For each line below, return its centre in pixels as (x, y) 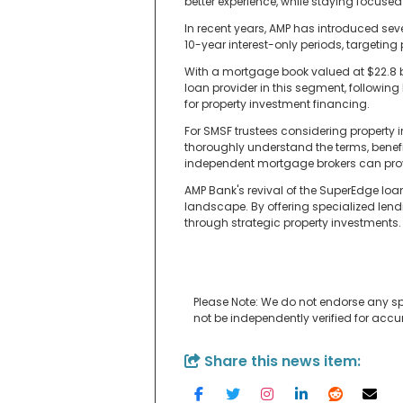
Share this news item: (281, 362)
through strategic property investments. (293, 223)
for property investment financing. (277, 104)
